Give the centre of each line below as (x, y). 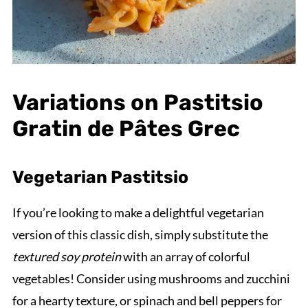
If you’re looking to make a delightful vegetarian (138, 213)
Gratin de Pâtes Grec (126, 129)
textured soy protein (66, 257)
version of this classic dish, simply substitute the (140, 235)
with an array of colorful (185, 257)
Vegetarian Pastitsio (100, 177)
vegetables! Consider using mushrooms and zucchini (151, 279)
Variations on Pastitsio (137, 103)
